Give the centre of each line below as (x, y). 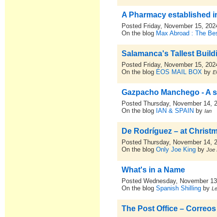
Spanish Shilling (179, 188)
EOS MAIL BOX (179, 72)
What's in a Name (154, 170)
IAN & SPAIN (175, 111)
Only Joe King (176, 149)
